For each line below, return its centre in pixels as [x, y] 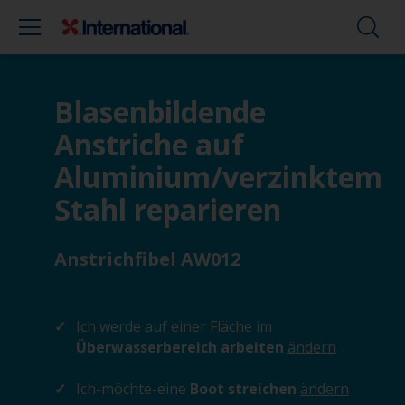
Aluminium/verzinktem [218, 177]
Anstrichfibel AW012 [147, 259]
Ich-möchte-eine [131, 389]
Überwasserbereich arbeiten [182, 347]
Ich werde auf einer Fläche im [174, 326]
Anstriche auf [149, 144]
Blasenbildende [160, 112]
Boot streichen [243, 389]
